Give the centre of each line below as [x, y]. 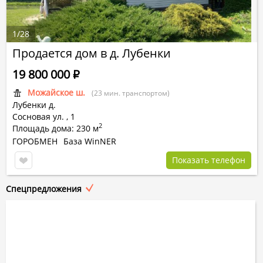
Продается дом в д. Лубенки [92, 53]
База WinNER [90, 141]
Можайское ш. [56, 92]
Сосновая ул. [38, 117]
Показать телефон [209, 160]
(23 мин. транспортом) [131, 93]
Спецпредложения [44, 189]
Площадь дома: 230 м [55, 128]
